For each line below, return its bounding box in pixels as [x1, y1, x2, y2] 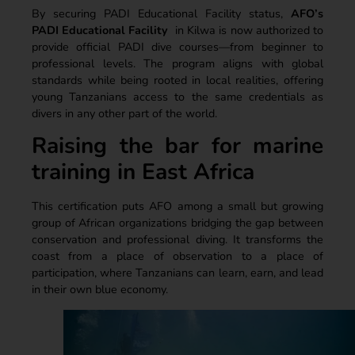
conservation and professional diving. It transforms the [32, 231, 323, 248]
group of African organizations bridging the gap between [32, 215, 323, 231]
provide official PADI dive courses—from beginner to [32, 38, 323, 55]
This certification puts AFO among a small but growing [32, 198, 323, 215]
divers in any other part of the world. [32, 105, 217, 121]
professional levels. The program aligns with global [32, 55, 323, 71]
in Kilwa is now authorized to [171, 21, 324, 38]
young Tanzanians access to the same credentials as [32, 88, 323, 105]
